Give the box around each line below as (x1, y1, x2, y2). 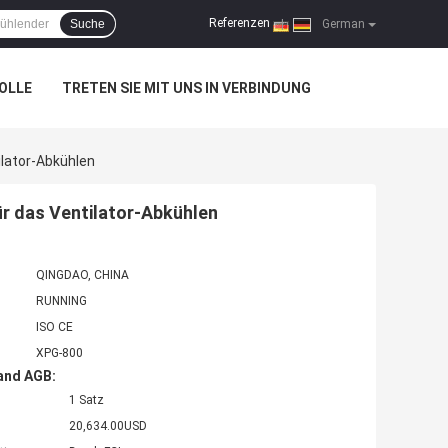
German (319, 17, 365, 31)
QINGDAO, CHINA (36, 268, 129, 283)
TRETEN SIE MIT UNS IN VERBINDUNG (62, 80, 311, 96)
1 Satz (69, 393, 104, 408)
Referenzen (209, 16, 270, 31)
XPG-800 (36, 346, 83, 361)
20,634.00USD (69, 419, 147, 434)
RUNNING (36, 294, 87, 309)
